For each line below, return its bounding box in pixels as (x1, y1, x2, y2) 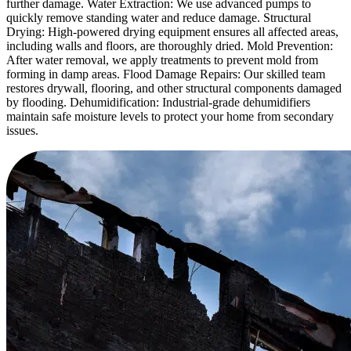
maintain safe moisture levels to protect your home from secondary (6, 110, 334, 124)
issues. (6, 124, 38, 138)
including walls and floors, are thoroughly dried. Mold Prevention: (6, 39, 333, 53)
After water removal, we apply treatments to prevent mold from (6, 53, 318, 67)
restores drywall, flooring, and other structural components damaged (6, 81, 342, 96)
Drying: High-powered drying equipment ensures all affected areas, (6, 25, 338, 39)
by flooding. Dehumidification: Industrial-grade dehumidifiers (6, 96, 310, 110)
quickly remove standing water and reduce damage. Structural (6, 11, 311, 25)
